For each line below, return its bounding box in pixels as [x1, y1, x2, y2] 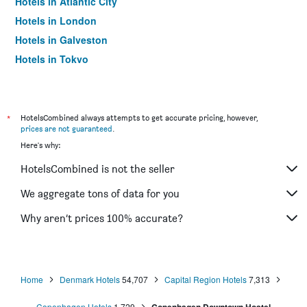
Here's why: [21, 140, 60, 150]
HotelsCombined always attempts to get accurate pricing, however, [21, 112, 258, 123]
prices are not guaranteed [21, 123, 112, 134]
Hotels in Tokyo [15, 52, 88, 66]
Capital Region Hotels [164, 273, 247, 285]
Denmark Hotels [60, 273, 120, 285]
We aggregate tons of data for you [21, 186, 180, 200]
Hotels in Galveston [15, 33, 108, 47]
